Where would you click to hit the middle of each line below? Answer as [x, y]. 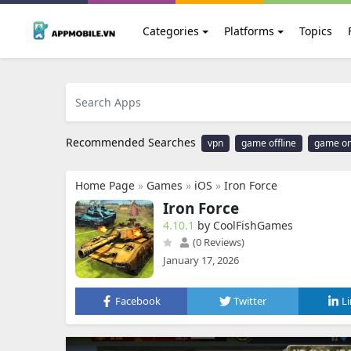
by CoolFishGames [245, 225]
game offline [269, 143]
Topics [315, 31]
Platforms [249, 31]
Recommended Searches [131, 142]
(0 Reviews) [217, 242]
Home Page [105, 185]
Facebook [138, 301]
